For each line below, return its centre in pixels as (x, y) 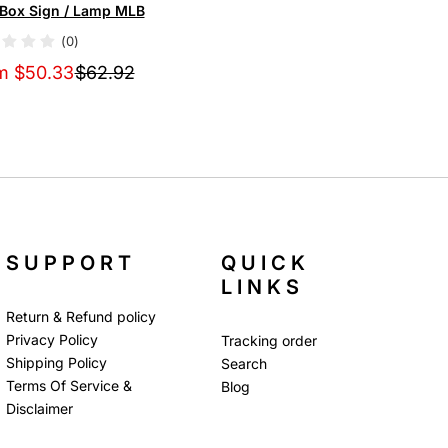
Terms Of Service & (69, 385)
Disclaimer (40, 408)
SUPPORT (71, 262)
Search (244, 363)
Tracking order (269, 340)
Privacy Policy (52, 339)
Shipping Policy (57, 362)
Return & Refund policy (81, 316)
